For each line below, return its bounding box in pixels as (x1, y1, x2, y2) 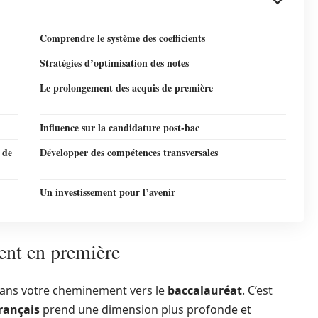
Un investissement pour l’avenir (40, 185, 175, 199)
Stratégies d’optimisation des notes (40, 55, 189, 70)
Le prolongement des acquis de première (40, 80, 213, 95)
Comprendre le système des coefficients (40, 31, 205, 45)
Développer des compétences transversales (40, 145, 218, 160)
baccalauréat (168, 283, 242, 298)
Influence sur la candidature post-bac (40, 120, 199, 135)
